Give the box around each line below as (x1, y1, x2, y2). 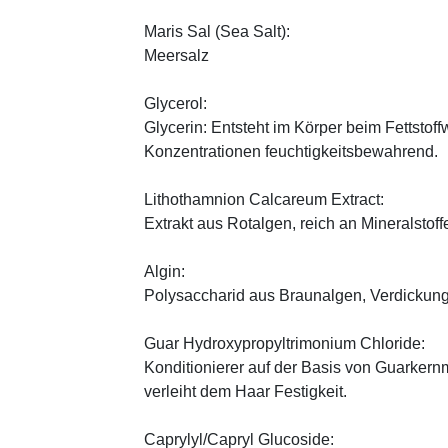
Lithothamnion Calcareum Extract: (144, 190, 384, 208)
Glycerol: (144, 94, 207, 112)
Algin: (144, 262, 185, 280)
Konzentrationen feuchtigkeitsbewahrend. (144, 142, 438, 160)
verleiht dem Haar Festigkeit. (144, 382, 347, 400)
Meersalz (144, 46, 209, 64)
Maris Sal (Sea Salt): (144, 22, 290, 40)
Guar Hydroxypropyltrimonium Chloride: (144, 334, 425, 352)
